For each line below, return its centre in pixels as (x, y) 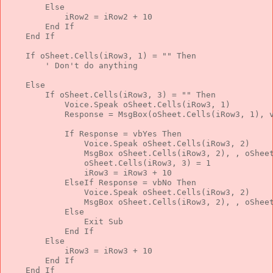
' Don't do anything (91, 65)
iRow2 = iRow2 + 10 (79, 16)
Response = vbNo (135, 182)
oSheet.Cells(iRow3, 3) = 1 (108, 163)
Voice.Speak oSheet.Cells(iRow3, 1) (118, 104)
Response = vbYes (118, 133)
